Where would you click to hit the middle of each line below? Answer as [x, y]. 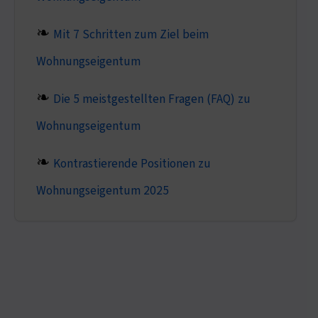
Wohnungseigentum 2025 [102, 190]
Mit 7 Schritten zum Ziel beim [131, 34]
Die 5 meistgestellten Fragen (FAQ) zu [152, 99]
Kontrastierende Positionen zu [132, 163]
